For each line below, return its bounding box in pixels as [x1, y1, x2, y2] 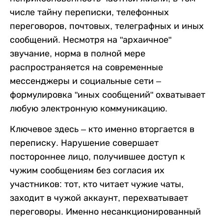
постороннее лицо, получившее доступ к [10, 151, 185, 162]
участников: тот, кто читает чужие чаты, [10, 179, 184, 189]
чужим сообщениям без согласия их [10, 165, 165, 175]
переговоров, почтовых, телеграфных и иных [10, 21, 204, 31]
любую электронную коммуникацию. [10, 103, 167, 113]
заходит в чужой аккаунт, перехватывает [10, 192, 188, 203]
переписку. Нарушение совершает [10, 137, 159, 148]
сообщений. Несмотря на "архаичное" [10, 34, 171, 45]
